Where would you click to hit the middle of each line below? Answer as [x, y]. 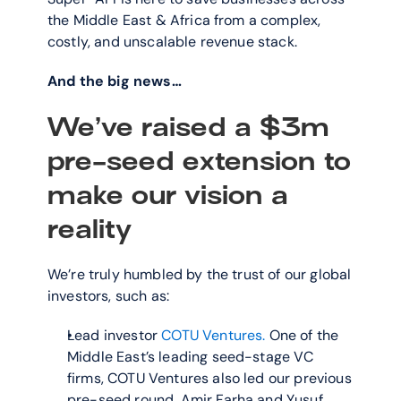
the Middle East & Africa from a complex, [184, 20]
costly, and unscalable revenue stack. [172, 42]
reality [90, 229]
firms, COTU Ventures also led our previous [209, 378]
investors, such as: [109, 296]
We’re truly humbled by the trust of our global [200, 274]
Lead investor [115, 335]
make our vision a [168, 195]
